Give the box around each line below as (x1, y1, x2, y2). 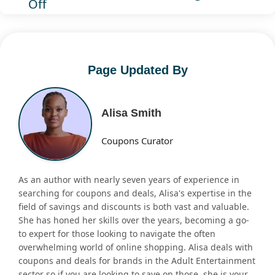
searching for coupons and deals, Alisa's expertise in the (18, 187, 252, 199)
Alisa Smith (101, 107, 162, 120)
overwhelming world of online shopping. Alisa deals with (18, 241, 253, 254)
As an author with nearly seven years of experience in (18, 174, 239, 186)
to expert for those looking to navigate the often (18, 228, 215, 240)
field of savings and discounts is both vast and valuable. (18, 201, 249, 213)
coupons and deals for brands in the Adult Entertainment (18, 255, 255, 267)
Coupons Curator (101, 134, 174, 147)
